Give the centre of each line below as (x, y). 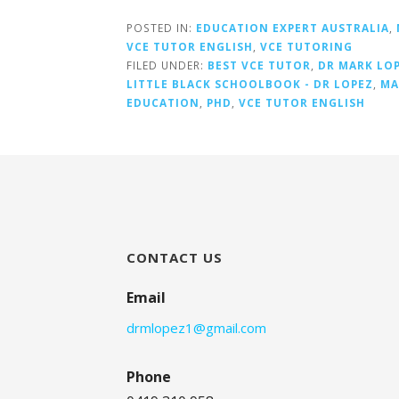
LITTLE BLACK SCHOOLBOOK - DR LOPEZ (250, 84)
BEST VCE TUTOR (259, 65)
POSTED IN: (161, 28)
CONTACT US (175, 258)
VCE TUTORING (306, 47)
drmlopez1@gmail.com (196, 328)
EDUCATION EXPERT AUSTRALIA (293, 28)
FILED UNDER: (167, 65)
